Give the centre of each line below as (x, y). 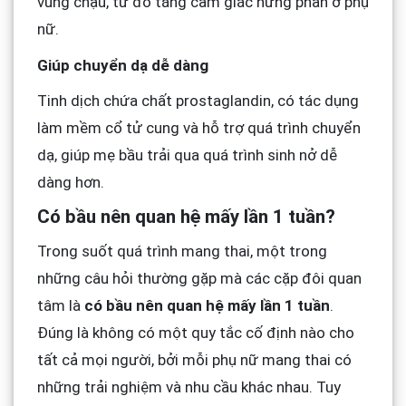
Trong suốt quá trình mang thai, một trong (182, 251)
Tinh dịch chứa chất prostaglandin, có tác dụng (198, 100)
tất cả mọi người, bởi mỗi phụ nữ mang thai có (194, 359)
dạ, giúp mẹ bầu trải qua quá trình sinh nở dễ (187, 155)
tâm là (60, 305)
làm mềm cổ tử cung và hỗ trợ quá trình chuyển (198, 127)
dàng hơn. (70, 182)
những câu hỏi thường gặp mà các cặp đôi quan (199, 278)
